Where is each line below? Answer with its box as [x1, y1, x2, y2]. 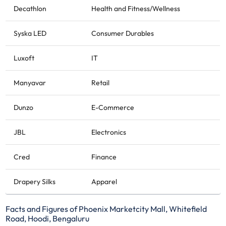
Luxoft [14, 53, 35, 63]
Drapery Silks [14, 177, 56, 186]
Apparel [91, 177, 118, 186]
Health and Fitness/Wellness [91, 4, 181, 13]
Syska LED [14, 28, 47, 38]
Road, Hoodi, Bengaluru [6, 213, 90, 223]
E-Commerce [91, 102, 135, 112]
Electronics [91, 127, 127, 137]
